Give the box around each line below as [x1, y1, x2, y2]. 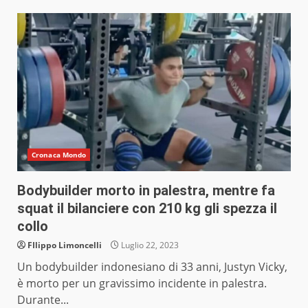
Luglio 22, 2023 [119, 239, 179, 252]
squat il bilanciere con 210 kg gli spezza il [17, 200, 277, 217]
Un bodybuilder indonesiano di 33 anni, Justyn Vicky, [17, 259, 287, 275]
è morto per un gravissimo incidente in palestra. [17, 276, 267, 291]
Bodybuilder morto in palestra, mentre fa [17, 182, 275, 199]
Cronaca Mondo [32, 150, 87, 160]
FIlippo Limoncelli [27, 239, 102, 252]
